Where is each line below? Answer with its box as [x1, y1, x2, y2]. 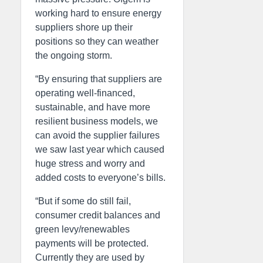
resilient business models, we [35, 116, 158, 126]
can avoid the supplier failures [35, 130, 160, 140]
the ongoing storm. [35, 50, 112, 60]
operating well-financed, [35, 88, 135, 98]
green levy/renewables [35, 224, 130, 234]
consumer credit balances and [35, 210, 160, 220]
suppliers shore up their [35, 22, 133, 32]
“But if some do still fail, [35, 196, 131, 206]
